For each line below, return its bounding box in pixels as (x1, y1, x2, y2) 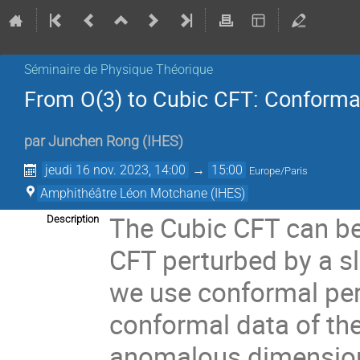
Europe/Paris (249, 165, 309, 178)
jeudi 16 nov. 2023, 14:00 (45, 162, 186, 178)
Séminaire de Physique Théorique (24, 62, 213, 77)
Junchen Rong (48, 133, 139, 150)
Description (47, 213, 99, 226)
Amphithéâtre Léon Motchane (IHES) (40, 186, 245, 202)
